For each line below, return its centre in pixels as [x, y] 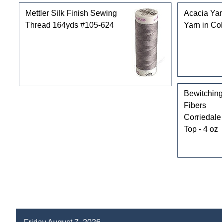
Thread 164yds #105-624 [69, 25]
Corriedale [202, 117]
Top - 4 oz [201, 129]
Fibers [195, 106]
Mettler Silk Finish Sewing [71, 13]
